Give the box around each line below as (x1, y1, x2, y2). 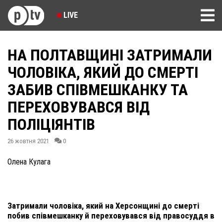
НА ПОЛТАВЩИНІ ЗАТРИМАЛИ (7, 46, 212, 64)
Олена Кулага (7, 157, 51, 166)
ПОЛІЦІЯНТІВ (7, 115, 95, 134)
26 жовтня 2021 (7, 137, 49, 145)
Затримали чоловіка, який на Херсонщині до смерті (7, 201, 199, 211)
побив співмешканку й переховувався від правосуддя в (7, 211, 215, 221)
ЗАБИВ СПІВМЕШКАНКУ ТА (7, 80, 188, 99)
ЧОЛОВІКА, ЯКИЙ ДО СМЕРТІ (7, 63, 198, 82)
